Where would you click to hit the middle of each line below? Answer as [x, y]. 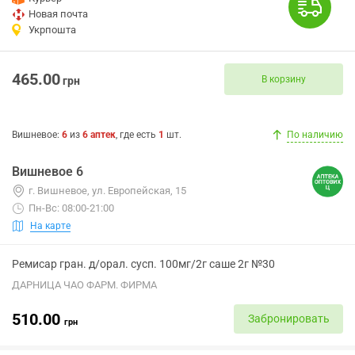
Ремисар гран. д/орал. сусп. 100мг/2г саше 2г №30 [143, 264]
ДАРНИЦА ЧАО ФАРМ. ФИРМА [84, 285]
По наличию [315, 135]
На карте [50, 225]
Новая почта [58, 14]
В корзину [284, 79]
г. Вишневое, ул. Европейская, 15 [107, 191]
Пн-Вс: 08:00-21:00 [71, 208]
